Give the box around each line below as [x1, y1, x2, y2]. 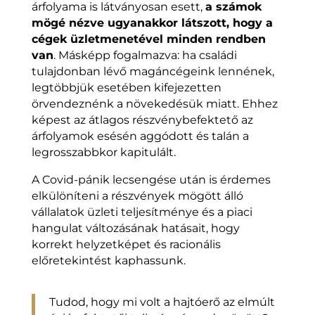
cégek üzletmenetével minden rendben [31, 32, 266, 46]
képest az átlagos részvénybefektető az [31, 113, 253, 127]
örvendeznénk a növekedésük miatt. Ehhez [31, 97, 278, 111]
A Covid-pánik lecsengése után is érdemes [31, 173, 271, 187]
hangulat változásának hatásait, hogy [31, 221, 240, 236]
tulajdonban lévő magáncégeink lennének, [31, 65, 274, 79]
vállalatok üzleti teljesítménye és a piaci [31, 205, 252, 219]
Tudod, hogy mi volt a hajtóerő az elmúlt [49, 295, 275, 309]
